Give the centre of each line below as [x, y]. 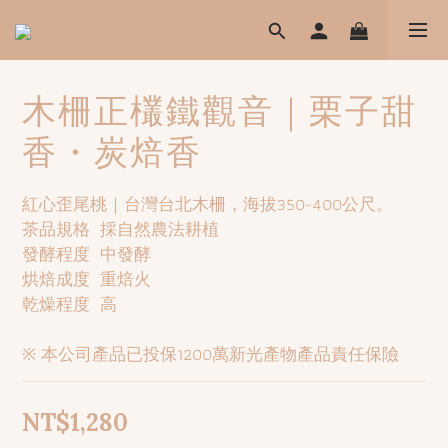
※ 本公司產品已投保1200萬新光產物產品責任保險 [210, 354]
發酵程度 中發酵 [86, 254]
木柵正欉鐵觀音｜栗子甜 [219, 110]
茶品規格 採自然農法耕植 [120, 229]
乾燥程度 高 [69, 304]
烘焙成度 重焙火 [86, 279]
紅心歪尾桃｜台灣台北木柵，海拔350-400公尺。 [207, 204]
